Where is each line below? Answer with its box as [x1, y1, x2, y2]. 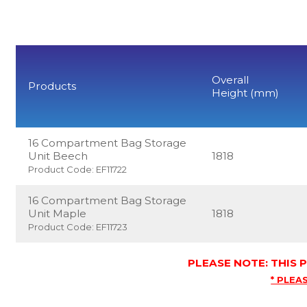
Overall [212, 73, 249, 86]
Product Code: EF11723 [28, 221, 128, 232]
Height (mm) [212, 86, 280, 99]
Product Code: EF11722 [28, 163, 127, 175]
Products [28, 79, 77, 93]
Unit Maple [28, 206, 87, 220]
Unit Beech [28, 149, 88, 162]
